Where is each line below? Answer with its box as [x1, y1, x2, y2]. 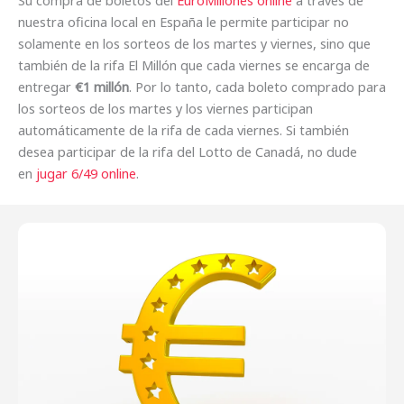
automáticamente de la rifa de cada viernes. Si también [18, 120, 349, 139]
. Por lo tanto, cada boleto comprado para [129, 77, 386, 96]
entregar [18, 77, 75, 96]
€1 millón [75, 77, 129, 96]
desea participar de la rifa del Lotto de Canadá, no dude [18, 142, 357, 161]
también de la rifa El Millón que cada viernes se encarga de [18, 55, 370, 74]
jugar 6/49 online [36, 163, 136, 182]
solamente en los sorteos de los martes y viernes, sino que [18, 33, 371, 52]
